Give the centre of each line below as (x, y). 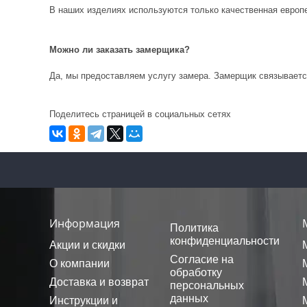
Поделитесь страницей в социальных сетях (140, 114)
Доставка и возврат (99, 282)
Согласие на (202, 259)
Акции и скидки (87, 245)
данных (189, 298)
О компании (79, 263)
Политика (194, 228)
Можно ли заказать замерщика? (120, 50)
